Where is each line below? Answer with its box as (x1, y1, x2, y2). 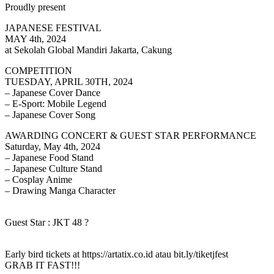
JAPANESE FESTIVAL (5, 23, 102, 33)
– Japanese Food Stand (5, 152, 94, 163)
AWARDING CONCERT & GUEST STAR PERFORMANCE (5, 130, 256, 141)
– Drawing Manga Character (5, 185, 116, 196)
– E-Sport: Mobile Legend (5, 98, 106, 109)
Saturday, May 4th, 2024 (5, 141, 100, 152)
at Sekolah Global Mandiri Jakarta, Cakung (5, 45, 172, 55)
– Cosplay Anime (5, 174, 72, 185)
